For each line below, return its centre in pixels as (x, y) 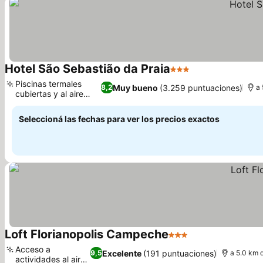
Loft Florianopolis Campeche (87, 234)
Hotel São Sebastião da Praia (87, 69)
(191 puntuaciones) (180, 253)
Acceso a (33, 249)
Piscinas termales (48, 84)
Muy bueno (136, 87)
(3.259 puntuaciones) (201, 87)
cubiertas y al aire (49, 94)
